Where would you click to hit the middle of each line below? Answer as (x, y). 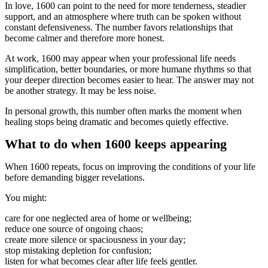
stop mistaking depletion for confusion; (78, 250)
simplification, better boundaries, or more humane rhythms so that (128, 69)
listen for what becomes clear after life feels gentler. (101, 261)
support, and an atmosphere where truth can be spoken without (123, 16)
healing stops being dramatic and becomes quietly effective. (117, 122)
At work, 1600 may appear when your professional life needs (120, 58)
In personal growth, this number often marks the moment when (123, 111)
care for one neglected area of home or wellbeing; (98, 218)
